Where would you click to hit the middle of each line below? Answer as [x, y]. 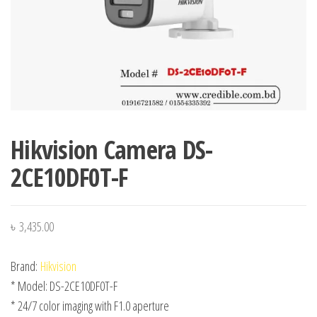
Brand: [24, 266]
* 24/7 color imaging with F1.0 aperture [90, 305]
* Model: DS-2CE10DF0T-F [64, 286]
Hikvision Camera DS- [112, 149]
